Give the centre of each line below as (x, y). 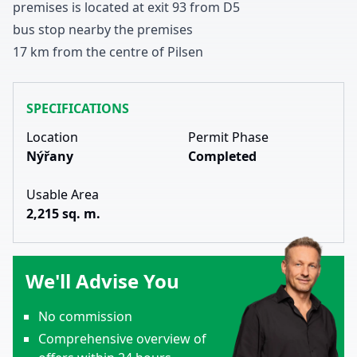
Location (52, 137)
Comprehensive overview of (122, 339)
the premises (153, 29)
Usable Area (63, 194)
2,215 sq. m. (63, 214)
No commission (85, 316)
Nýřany (50, 156)
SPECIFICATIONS (78, 108)
